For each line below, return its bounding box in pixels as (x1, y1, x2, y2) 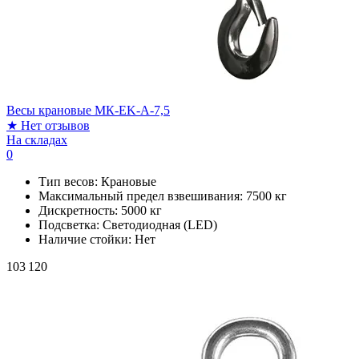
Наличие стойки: (38, 232, 135, 246)
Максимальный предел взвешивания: (38, 188, 246, 203)
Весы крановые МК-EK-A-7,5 (6, 103, 170, 117)
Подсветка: (38, 217, 103, 232)
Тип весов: (38, 174, 101, 188)
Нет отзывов (21, 118, 90, 132)
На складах (6, 132, 67, 147)
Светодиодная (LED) (103, 217, 217, 232)
